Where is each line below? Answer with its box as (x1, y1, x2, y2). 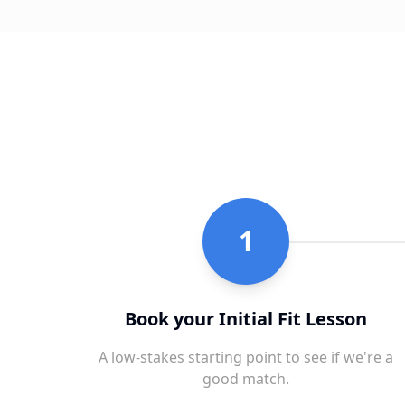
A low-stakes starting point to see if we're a (99, 347, 393, 368)
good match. (202, 369, 289, 390)
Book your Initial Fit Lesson (125, 306, 367, 332)
